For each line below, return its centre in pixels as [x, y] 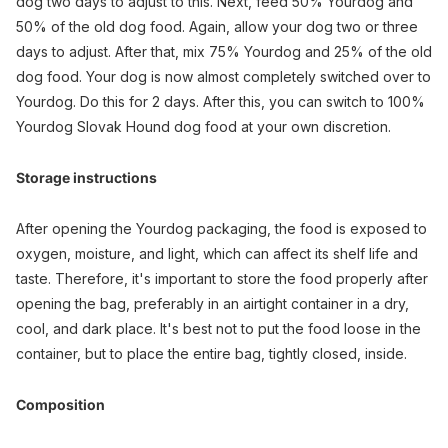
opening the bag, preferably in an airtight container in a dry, [212, 303]
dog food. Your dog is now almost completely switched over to [223, 76]
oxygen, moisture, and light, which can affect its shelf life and [217, 253]
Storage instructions [86, 177]
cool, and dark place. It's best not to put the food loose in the [218, 328]
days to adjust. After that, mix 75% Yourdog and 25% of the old [224, 51]
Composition [60, 404]
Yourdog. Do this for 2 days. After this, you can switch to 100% [220, 101]
